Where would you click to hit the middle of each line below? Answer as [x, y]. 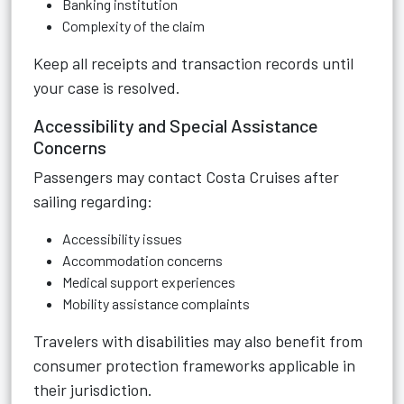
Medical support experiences [149, 282]
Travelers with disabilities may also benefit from [198, 341]
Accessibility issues [122, 239]
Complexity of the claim [133, 26]
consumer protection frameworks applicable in [194, 365]
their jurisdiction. [93, 390]
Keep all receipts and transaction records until [193, 63]
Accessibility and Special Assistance [176, 125]
